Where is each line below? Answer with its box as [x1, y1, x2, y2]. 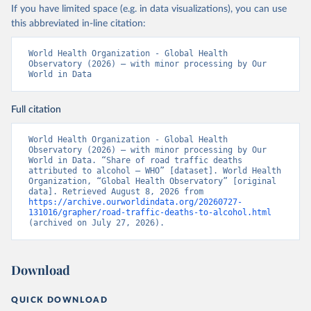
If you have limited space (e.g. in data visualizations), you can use [11, 4, 287, 15]
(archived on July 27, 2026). [28, 218, 165, 228]
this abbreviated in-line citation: [11, 19, 146, 29]
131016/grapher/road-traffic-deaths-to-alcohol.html [28, 208, 271, 218]
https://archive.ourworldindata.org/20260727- [28, 197, 242, 208]
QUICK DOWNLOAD [11, 296, 108, 305]
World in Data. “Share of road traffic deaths [28, 155, 242, 166]
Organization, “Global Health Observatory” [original [28, 176, 276, 187]
